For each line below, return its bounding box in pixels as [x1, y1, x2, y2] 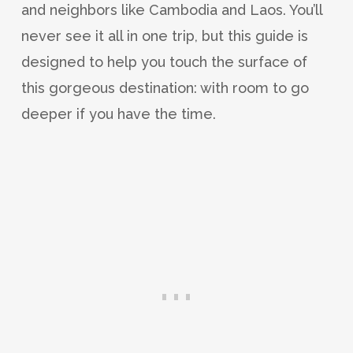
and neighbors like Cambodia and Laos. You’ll [20, 2, 322, 19]
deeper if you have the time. [20, 106, 216, 123]
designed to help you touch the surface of [20, 54, 307, 71]
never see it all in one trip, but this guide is [20, 28, 308, 45]
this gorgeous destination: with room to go [20, 80, 309, 97]
